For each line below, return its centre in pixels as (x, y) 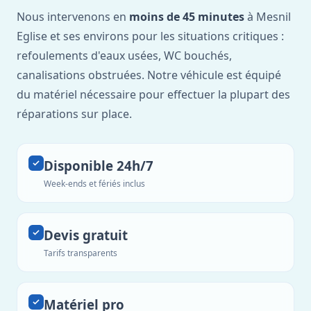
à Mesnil (268, 17)
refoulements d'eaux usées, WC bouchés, (124, 56)
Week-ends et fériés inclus (94, 184)
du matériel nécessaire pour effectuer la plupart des (153, 94)
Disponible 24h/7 (99, 166)
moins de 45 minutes (187, 17)
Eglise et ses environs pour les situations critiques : (150, 36)
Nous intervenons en (73, 17)
